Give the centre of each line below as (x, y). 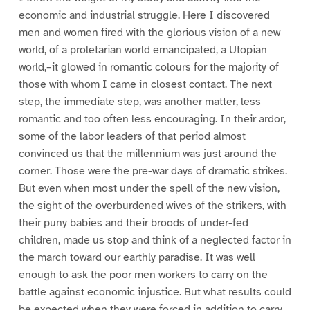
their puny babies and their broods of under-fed (133, 222)
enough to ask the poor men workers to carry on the (143, 274)
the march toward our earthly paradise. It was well (137, 257)
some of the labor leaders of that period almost (132, 136)
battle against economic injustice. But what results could (155, 292)
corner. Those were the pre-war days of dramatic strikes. (153, 171)
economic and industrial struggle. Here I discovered (144, 15)
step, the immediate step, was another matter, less (139, 101)
